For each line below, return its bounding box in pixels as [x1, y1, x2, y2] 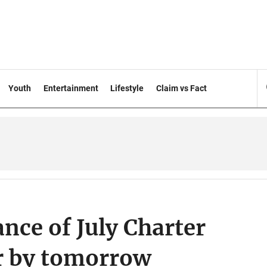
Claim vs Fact [156, 83, 207, 93]
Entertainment [43, 83, 98, 93]
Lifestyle [110, 83, 144, 93]
